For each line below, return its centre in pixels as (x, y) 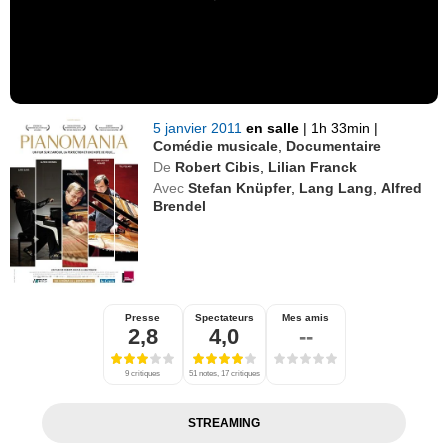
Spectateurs (224, 317)
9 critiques (142, 373)
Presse (142, 317)
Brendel (180, 205)
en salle (275, 127)
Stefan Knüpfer (240, 187)
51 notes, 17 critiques (224, 373)
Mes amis (305, 317)
